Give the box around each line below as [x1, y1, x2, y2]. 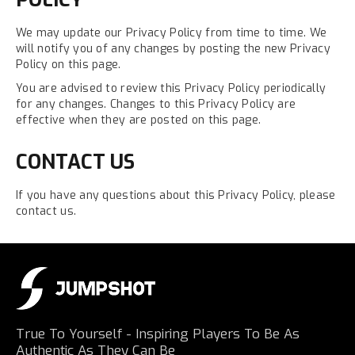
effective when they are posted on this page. [16, 112, 261, 128]
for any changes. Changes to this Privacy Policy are [16, 96, 296, 112]
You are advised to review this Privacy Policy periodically [16, 80, 326, 96]
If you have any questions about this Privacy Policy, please [16, 187, 336, 203]
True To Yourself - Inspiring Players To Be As [16, 324, 300, 343]
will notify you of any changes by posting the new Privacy [16, 40, 330, 56]
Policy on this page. [16, 56, 121, 72]
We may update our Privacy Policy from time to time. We [16, 25, 327, 40]
